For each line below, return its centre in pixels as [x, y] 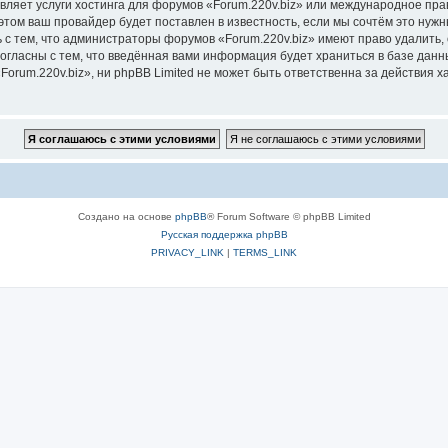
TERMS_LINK [265, 252]
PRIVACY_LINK [187, 252]
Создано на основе [126, 216]
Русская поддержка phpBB [224, 234]
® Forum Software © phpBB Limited [288, 216]
